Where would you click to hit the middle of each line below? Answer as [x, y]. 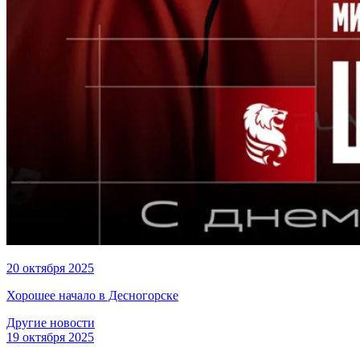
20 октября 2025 [50, 268]
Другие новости [51, 322]
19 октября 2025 [50, 337]
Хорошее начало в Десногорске [92, 295]
